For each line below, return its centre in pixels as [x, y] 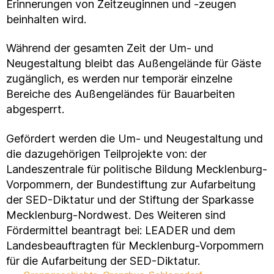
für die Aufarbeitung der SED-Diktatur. [103, 261]
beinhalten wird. [46, 19]
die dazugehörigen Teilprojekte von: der [106, 154]
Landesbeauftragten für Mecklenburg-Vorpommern [135, 245]
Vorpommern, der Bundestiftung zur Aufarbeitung [131, 184]
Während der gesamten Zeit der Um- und [110, 48]
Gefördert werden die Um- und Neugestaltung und [135, 138]
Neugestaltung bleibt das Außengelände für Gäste [134, 63]
